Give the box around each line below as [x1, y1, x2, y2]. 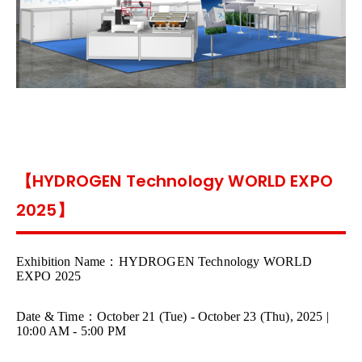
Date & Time [16, 309, 84, 324]
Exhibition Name [16, 255, 106, 269]
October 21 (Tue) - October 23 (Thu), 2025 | [96, 309, 329, 324]
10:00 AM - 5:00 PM [16, 324, 126, 339]
